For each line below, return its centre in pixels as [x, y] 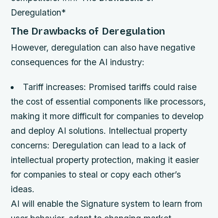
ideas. [23, 189]
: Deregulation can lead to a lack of [117, 145]
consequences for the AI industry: [78, 62]
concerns [29, 145]
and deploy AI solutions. [60, 130]
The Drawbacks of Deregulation [88, 31]
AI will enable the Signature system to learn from [107, 203]
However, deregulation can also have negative [103, 47]
